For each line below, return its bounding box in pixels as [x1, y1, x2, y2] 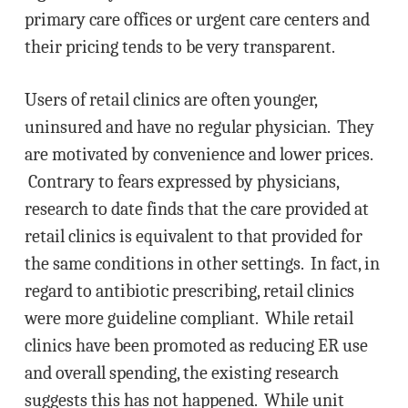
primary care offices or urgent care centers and [24, 9, 370, 30]
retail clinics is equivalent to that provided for [24, 226, 362, 247]
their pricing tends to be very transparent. [24, 36, 335, 57]
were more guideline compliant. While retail [24, 308, 353, 329]
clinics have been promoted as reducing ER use [24, 335, 368, 356]
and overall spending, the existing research [24, 362, 339, 383]
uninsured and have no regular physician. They [24, 117, 374, 138]
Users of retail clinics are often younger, [24, 89, 317, 110]
